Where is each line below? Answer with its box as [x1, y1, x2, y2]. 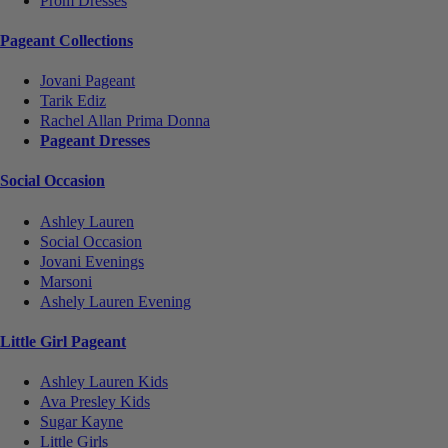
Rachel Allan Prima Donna [40, 112, 210, 130]
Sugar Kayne [40, 413, 123, 431]
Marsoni [40, 272, 92, 290]
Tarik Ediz [40, 92, 106, 110]
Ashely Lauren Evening [40, 292, 191, 310]
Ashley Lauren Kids [40, 373, 168, 391]
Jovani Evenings [40, 252, 144, 270]
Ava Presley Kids [40, 393, 150, 411]
